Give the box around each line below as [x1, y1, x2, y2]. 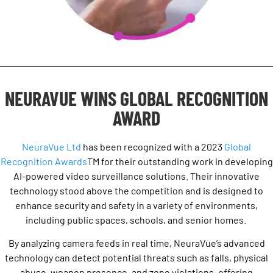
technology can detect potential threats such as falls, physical [5, 252, 268, 264]
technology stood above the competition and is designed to [10, 185, 263, 196]
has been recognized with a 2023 [81, 141, 224, 152]
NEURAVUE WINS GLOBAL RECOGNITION [5, 87, 268, 110]
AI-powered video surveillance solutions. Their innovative [13, 170, 260, 182]
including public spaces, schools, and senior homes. [25, 214, 248, 225]
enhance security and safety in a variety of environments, [15, 199, 258, 211]
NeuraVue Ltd [22, 141, 81, 152]
